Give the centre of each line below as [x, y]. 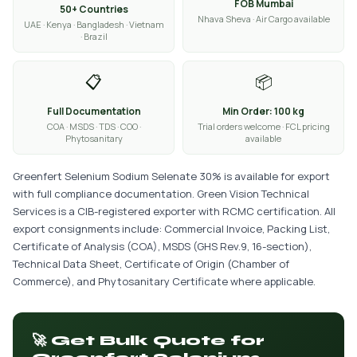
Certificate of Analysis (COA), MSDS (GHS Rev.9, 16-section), [162, 246]
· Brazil [94, 36]
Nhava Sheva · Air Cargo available [263, 19]
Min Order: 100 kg [263, 111]
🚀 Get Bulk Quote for [148, 340]
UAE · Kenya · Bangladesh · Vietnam [94, 24]
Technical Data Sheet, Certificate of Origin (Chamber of [151, 264]
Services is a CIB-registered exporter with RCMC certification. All [174, 211]
